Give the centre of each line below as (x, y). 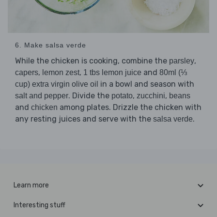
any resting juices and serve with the (84, 119)
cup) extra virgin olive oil (57, 84)
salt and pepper (42, 96)
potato (122, 96)
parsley (182, 61)
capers (27, 73)
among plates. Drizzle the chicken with (130, 108)
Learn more (31, 186)
